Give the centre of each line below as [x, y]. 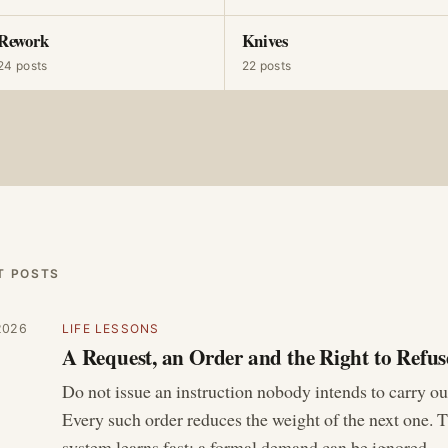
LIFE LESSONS [111, 328]
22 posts [266, 65]
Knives [265, 40]
